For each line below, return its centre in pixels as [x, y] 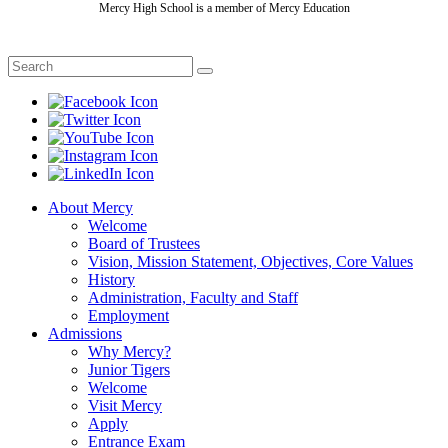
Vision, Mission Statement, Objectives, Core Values [250, 261]
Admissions [85, 333]
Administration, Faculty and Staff [193, 297]
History [111, 279]
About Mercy [90, 207]
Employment [128, 315]
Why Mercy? [129, 351]
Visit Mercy [125, 405]
